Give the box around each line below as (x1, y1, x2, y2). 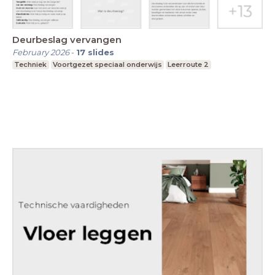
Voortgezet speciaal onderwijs (52, 60, 162, 69)
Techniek (14, 60, 47, 69)
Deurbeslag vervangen (12, 34, 122, 45)
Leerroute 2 (168, 60, 209, 69)
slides (88, 47, 114, 57)
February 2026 (12, 47, 69, 57)
